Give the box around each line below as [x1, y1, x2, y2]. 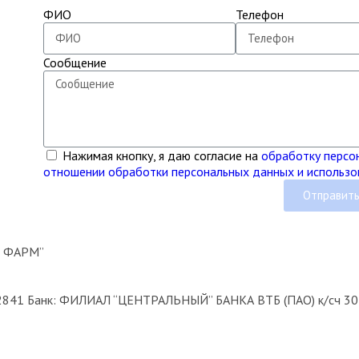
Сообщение [42, 54, 107, 71]
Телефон [235, 6, 284, 22]
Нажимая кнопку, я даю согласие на [62, 147, 261, 163]
